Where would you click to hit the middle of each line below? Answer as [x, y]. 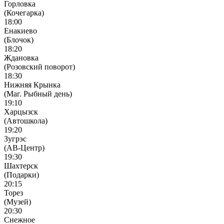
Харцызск [21, 111]
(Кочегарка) [24, 12]
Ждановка [21, 57]
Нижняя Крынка [32, 84]
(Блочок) [19, 39]
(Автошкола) [26, 120]
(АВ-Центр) [24, 147]
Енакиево [20, 30]
